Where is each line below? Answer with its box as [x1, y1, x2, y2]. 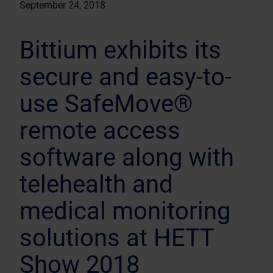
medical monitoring [19, 197, 230, 225]
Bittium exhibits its [19, 36, 221, 65]
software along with [19, 143, 234, 172]
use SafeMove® [19, 90, 193, 118]
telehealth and [19, 170, 173, 199]
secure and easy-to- [19, 63, 232, 91]
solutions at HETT [19, 224, 214, 252]
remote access [19, 116, 180, 145]
